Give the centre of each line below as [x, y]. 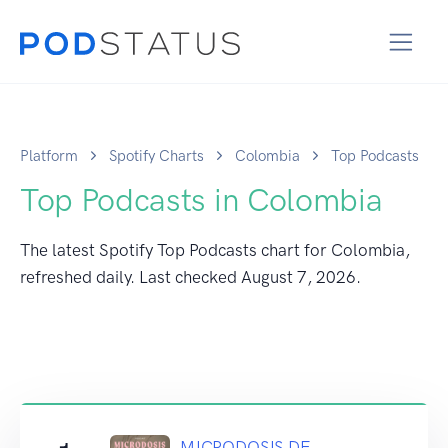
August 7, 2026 [298, 276]
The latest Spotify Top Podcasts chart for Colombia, [215, 249]
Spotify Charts [156, 155]
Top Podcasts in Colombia [201, 199]
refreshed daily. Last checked [130, 276]
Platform [49, 155]
